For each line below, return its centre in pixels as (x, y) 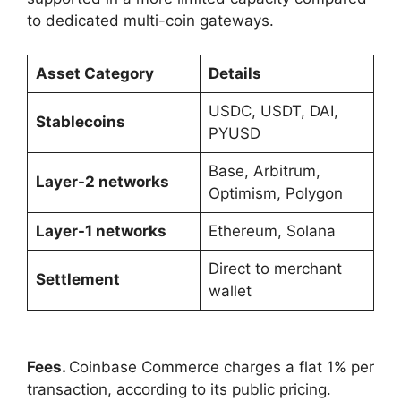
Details (235, 74)
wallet (230, 291)
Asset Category (94, 74)
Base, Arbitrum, (264, 171)
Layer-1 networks (101, 231)
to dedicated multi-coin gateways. (150, 20)
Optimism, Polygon (275, 194)
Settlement (77, 280)
